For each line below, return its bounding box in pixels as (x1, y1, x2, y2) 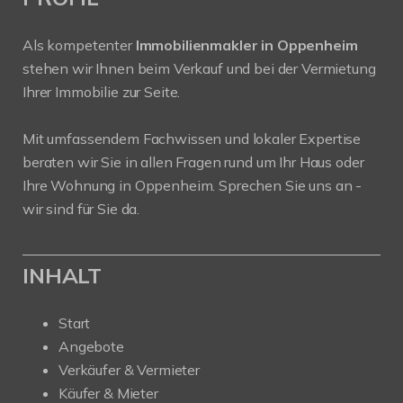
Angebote (58, 336, 124, 355)
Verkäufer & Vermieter (58, 360, 200, 379)
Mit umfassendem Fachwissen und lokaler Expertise (22, 129, 362, 148)
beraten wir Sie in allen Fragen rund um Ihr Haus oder (22, 152, 364, 171)
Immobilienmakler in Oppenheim (135, 35, 358, 54)
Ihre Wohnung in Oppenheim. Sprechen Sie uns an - (22, 175, 363, 194)
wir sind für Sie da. (22, 199, 140, 218)
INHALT (22, 261, 103, 289)
